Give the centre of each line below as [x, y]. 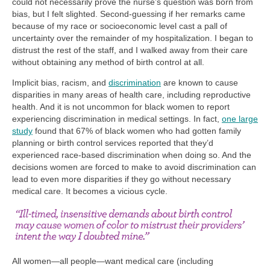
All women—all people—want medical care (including [113, 261]
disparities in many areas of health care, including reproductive [131, 95]
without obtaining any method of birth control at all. [108, 62]
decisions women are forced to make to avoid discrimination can [134, 167]
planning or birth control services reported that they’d [113, 143]
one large [240, 119]
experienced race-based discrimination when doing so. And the [132, 155]
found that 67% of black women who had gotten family [137, 131]
